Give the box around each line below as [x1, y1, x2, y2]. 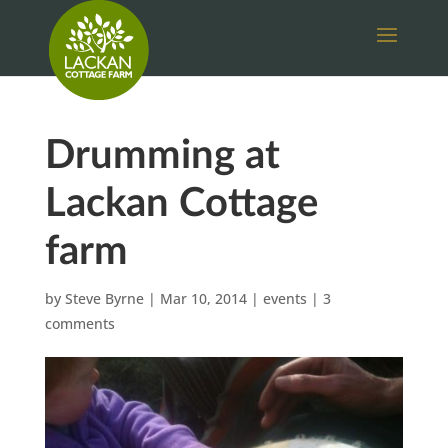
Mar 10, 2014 [159, 289, 247, 308]
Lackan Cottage [44, 184, 318, 224]
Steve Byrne [64, 289, 144, 308]
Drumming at [44, 136, 280, 176]
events [262, 289, 307, 308]
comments [44, 314, 115, 333]
